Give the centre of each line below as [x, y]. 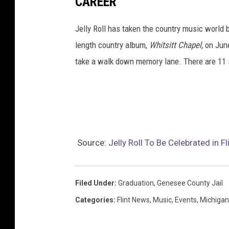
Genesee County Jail [190, 183]
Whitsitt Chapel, [176, 45]
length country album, [112, 45]
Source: [92, 143]
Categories [94, 200]
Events [186, 200]
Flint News [133, 200]
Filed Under [95, 183]
